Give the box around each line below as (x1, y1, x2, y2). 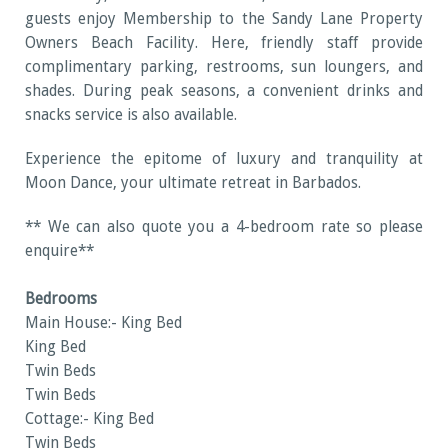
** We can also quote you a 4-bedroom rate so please (25, 218, 423, 237)
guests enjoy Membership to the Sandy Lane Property (25, 10, 423, 29)
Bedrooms (25, 290, 97, 309)
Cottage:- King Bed (25, 410, 154, 429)
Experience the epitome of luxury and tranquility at (25, 150, 423, 169)
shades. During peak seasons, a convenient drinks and (25, 82, 423, 101)
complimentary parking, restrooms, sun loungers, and (25, 58, 423, 77)
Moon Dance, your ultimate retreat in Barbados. (25, 174, 361, 193)
